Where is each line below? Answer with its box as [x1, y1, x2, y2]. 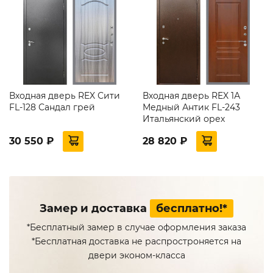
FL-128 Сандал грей [9, 101, 95, 113]
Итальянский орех [143, 113, 225, 124]
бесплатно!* [156, 201, 227, 215]
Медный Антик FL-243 [143, 101, 240, 113]
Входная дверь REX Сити [9, 90, 120, 101]
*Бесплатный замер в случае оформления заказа [27, 221, 246, 233]
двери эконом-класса [88, 249, 185, 261]
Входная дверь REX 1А [143, 90, 240, 101]
